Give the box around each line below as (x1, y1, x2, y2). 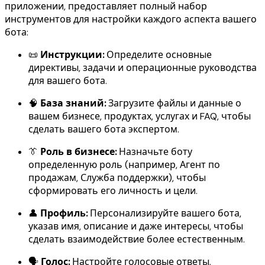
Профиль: (40, 206, 88, 219)
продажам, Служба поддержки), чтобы (28, 171, 206, 184)
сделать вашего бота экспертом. (28, 122, 179, 135)
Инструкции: (40, 48, 104, 61)
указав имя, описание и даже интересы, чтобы (28, 219, 243, 232)
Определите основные (104, 48, 212, 61)
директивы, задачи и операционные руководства (28, 61, 257, 74)
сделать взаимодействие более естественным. (28, 232, 245, 245)
